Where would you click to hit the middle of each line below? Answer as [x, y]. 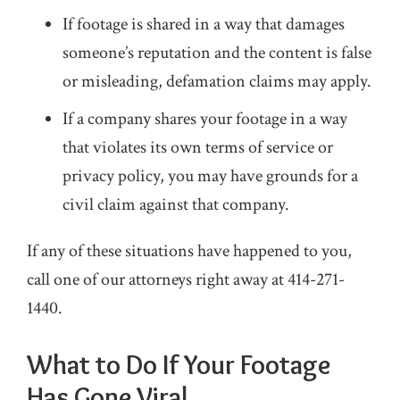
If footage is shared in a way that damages [204, 24]
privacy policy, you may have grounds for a [210, 176]
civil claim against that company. [176, 204]
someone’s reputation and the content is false [217, 53]
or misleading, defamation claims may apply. [217, 81]
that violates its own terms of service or [198, 147]
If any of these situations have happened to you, [189, 251]
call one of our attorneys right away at [157, 279]
